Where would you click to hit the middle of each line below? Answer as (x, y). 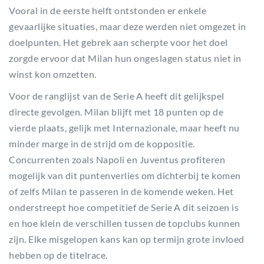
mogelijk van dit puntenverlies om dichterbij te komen (125, 175)
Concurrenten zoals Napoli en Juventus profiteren (117, 159)
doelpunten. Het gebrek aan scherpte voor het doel (118, 42)
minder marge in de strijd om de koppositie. (102, 143)
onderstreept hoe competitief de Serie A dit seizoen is (124, 207)
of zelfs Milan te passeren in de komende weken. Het (121, 191)
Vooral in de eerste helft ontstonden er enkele (108, 10)
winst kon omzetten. (53, 74)
